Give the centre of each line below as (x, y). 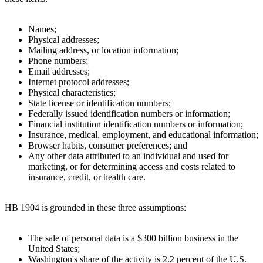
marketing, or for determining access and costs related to (132, 166)
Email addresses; (59, 71)
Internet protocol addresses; (79, 82)
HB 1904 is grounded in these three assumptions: (95, 207)
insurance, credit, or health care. (87, 177)
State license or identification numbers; (100, 103)
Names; (42, 29)
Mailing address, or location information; (103, 50)
